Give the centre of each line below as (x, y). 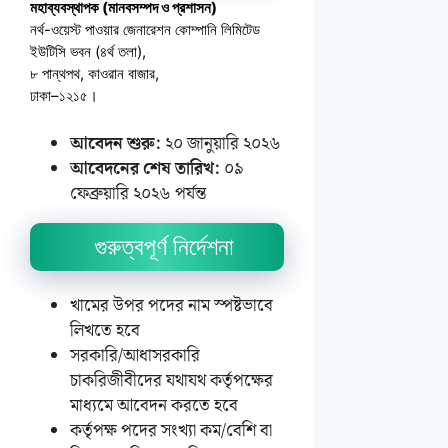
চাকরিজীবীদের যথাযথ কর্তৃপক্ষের (171, 381)
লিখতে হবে (105, 331)
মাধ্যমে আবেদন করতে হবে (154, 406)
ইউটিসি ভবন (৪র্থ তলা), (88, 51)
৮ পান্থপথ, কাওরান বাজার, (94, 73)
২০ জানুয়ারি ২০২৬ (221, 144)
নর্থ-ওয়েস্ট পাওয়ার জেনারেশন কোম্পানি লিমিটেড (145, 29)
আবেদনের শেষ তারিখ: (145, 169)
